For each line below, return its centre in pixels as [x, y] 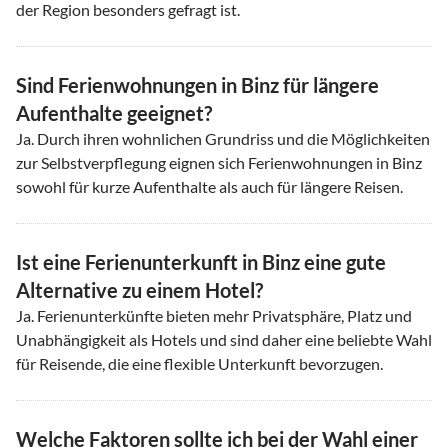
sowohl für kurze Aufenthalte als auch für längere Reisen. [209, 186]
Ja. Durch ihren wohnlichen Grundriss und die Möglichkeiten [223, 138]
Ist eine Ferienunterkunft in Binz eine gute [201, 261]
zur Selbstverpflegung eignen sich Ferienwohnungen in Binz [219, 162]
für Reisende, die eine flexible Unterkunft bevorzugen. [199, 363]
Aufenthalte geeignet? [114, 112]
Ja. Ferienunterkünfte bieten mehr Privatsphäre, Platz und [214, 315]
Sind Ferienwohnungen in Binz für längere [197, 84]
